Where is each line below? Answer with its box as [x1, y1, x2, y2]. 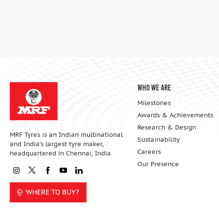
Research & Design [137, 123, 196, 131]
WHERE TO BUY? [26, 188, 79, 197]
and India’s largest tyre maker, [10, 140, 104, 149]
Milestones [137, 99, 171, 107]
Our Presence [137, 160, 179, 168]
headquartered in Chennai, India [10, 149, 111, 158]
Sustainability [137, 135, 180, 144]
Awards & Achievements [137, 111, 213, 119]
